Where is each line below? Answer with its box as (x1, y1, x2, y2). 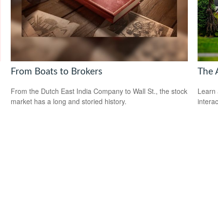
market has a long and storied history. (11, 96, 127, 107)
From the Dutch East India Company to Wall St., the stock (11, 86, 188, 96)
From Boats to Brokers (11, 67, 103, 76)
